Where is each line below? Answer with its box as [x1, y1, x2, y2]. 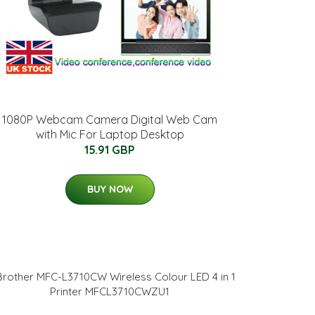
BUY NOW [86, 182, 133, 195]
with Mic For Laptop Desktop [35, 127, 184, 141]
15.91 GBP [84, 142, 135, 157]
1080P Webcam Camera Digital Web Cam [2, 112, 217, 127]
